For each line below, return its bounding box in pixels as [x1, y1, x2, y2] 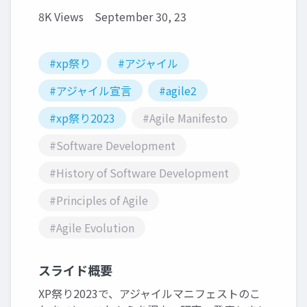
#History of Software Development [49, 164, 229, 181]
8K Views [38, 8, 84, 25]
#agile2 [159, 82, 197, 99]
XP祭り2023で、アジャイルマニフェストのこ [38, 285, 260, 302]
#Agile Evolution [49, 219, 134, 236]
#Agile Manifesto [143, 110, 228, 126]
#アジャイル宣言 [49, 82, 132, 99]
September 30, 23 [95, 8, 186, 25]
